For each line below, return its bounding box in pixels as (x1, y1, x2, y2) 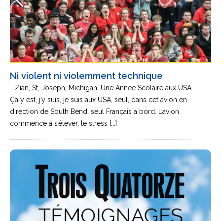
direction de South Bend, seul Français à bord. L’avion (10, 108, 179, 115)
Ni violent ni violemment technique (10, 71, 163, 81)
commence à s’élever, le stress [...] (10, 119, 117, 127)
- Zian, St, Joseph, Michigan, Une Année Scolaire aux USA (10, 84, 191, 92)
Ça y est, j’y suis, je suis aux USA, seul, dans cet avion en (10, 96, 187, 104)
